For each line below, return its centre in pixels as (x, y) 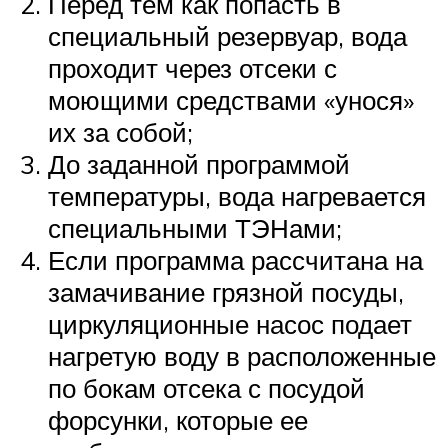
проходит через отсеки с (192, 68)
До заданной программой (199, 164)
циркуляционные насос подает (230, 324)
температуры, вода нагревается (237, 196)
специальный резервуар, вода (227, 36)
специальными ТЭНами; (195, 228)
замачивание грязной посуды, (226, 292)
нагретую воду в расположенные (242, 356)
